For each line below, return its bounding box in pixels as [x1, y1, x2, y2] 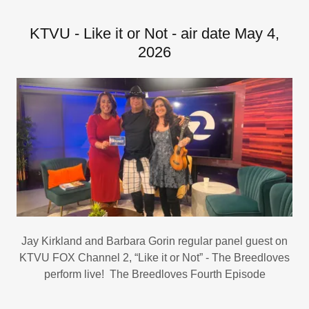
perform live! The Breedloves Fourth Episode [43, 268, 266, 280]
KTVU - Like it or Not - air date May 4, [30, 25, 279, 43]
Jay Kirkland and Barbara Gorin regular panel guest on [21, 235, 288, 247]
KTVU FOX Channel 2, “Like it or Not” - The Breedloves [19, 251, 290, 263]
